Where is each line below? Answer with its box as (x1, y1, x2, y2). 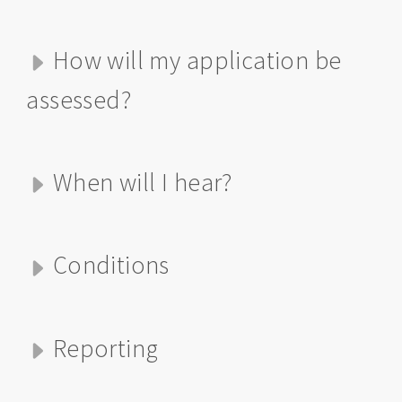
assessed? (26, 83, 132, 117)
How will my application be (52, 43, 342, 76)
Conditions (52, 249, 170, 282)
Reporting (52, 331, 159, 364)
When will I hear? (52, 166, 232, 199)
